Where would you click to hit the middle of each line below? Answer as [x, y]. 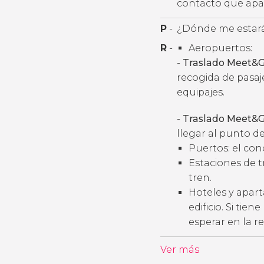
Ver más [180, 250]
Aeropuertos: [220, 48]
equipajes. [202, 92]
